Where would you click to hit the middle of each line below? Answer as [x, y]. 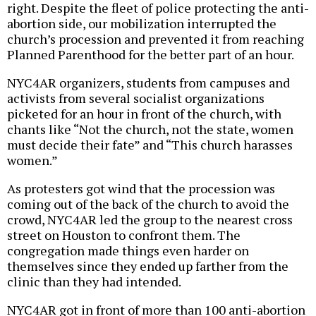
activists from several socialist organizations [136, 98]
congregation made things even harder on [128, 251]
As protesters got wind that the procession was [141, 189]
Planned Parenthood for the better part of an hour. [151, 55]
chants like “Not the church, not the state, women [150, 129]
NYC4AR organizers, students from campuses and [148, 83]
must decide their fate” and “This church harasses [150, 145]
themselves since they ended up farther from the [148, 266]
